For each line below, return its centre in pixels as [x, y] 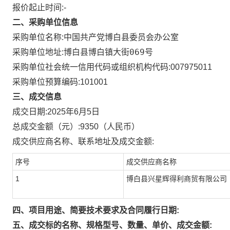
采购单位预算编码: [46, 82]
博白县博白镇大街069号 [108, 52]
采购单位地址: [38, 52]
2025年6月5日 [73, 112]
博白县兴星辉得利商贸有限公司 [177, 179]
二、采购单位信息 [45, 22]
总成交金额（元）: [46, 127]
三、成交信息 [37, 97]
